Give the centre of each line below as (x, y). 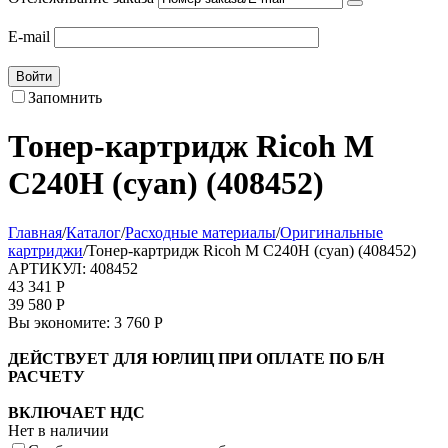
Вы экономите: (61, 322)
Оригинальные (331, 232)
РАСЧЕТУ (46, 376)
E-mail (29, 36)
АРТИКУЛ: (47, 268)
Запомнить (65, 97)
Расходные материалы (200, 232)
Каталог (93, 232)
